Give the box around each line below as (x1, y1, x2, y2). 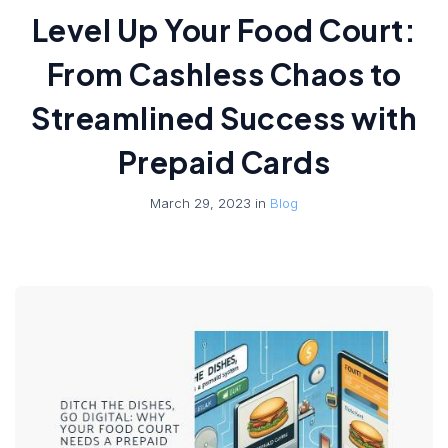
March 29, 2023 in (150, 195, 270, 212)
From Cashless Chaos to (46, 55, 402, 94)
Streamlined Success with (31, 99, 417, 138)
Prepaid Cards (117, 143, 331, 182)
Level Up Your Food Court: (31, 11, 417, 50)
